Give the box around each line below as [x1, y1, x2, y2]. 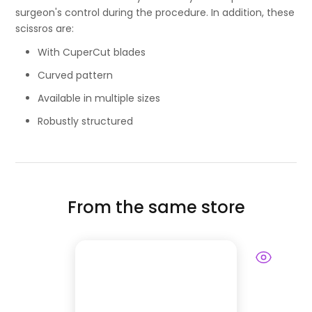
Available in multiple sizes [38, 91, 161, 106]
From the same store [67, 196, 245, 219]
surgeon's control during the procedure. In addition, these [15, 6, 295, 20]
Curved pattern [38, 68, 114, 83]
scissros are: [15, 22, 75, 36]
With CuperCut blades [38, 45, 146, 60]
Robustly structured [38, 114, 134, 129]
